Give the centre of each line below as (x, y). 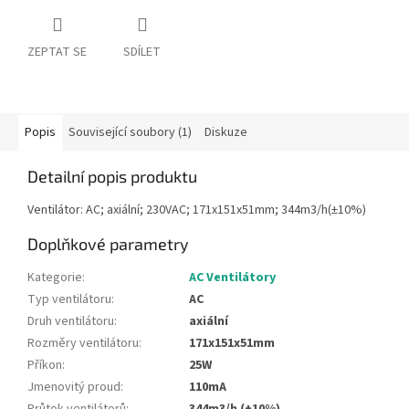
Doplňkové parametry (108, 244)
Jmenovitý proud (74, 388)
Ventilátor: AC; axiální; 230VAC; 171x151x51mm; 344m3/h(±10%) (197, 210)
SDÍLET (142, 52)
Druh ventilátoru (71, 322)
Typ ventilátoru (69, 300)
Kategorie (55, 278)
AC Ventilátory (232, 278)
